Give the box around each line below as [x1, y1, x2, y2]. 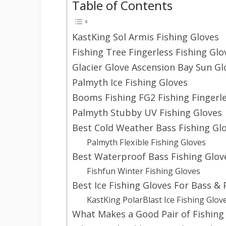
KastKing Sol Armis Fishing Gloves [72, 30, 219, 43]
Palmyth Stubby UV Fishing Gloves [72, 106, 222, 119]
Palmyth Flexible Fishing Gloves [86, 136, 206, 148]
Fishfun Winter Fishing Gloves [86, 165, 200, 177]
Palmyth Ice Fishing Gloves [72, 76, 188, 88]
